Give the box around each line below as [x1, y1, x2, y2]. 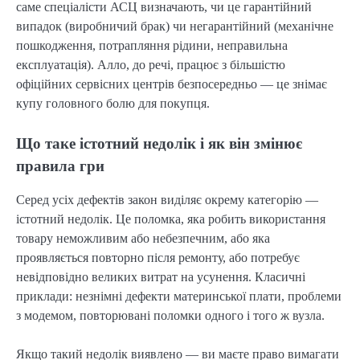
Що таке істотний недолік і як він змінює [16, 135, 302, 153]
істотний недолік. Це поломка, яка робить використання [16, 212, 325, 227]
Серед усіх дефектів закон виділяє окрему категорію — [16, 193, 318, 207]
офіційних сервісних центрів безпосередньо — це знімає [16, 77, 327, 92]
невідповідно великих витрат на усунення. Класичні [16, 270, 305, 284]
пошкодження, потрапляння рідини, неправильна [16, 39, 288, 53]
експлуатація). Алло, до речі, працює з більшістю [16, 58, 285, 72]
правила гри [16, 157, 104, 175]
